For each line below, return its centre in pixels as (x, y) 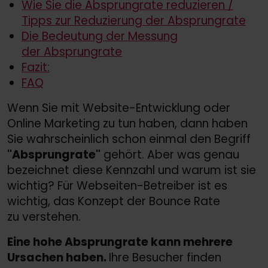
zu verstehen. (44, 217)
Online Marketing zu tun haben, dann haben (127, 123)
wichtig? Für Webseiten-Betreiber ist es (117, 185)
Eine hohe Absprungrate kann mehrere (120, 242)
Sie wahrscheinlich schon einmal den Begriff (129, 139)
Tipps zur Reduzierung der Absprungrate (134, 20)
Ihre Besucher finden (165, 257)
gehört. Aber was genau (170, 154)
